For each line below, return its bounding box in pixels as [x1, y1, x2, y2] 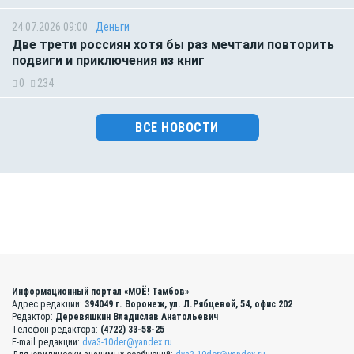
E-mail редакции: [12, 337, 82, 348]
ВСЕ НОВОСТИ [135, 120, 219, 136]
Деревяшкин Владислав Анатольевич [55, 311, 218, 323]
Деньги [96, 21, 130, 34]
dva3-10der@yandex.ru [82, 337, 172, 348]
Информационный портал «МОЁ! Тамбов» [12, 286, 189, 298]
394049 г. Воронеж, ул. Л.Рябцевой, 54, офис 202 [85, 299, 292, 311]
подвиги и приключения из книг [12, 53, 205, 69]
